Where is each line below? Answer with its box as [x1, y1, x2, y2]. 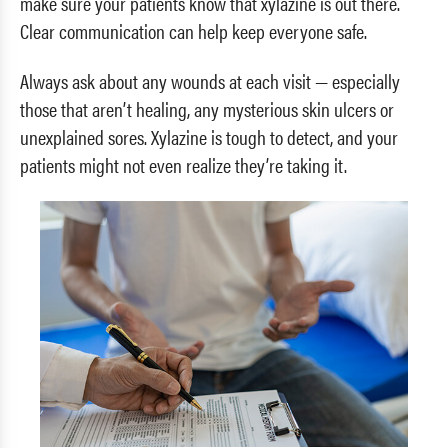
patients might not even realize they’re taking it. [20, 150, 347, 180]
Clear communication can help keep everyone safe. [20, 15, 367, 45]
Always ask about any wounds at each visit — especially [20, 66, 400, 96]
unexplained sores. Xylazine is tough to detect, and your [20, 122, 398, 152]
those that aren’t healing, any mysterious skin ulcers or [20, 94, 394, 124]
